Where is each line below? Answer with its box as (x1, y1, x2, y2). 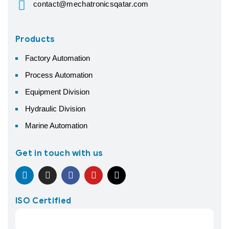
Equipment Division (25, 87, 89, 96)
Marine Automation (25, 121, 87, 130)
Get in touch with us (15, 148, 103, 158)
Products (15, 34, 55, 44)
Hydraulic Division (25, 104, 85, 113)
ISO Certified (15, 195, 72, 206)
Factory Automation (25, 53, 90, 62)
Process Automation (25, 70, 93, 79)
